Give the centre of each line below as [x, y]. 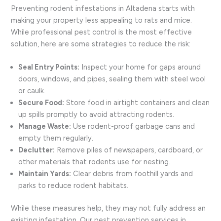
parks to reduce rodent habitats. [74, 186]
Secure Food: [41, 103]
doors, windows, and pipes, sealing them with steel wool [112, 79]
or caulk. [32, 91]
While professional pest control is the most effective [102, 32]
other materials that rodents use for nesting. [94, 162]
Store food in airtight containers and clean [137, 103]
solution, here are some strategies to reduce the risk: [101, 44]
